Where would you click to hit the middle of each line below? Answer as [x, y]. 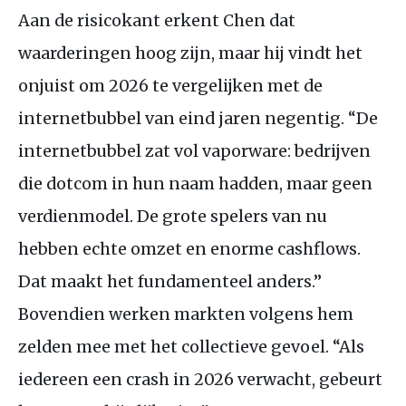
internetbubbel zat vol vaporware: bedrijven [194, 150]
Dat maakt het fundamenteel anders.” [170, 281]
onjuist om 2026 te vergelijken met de [170, 85]
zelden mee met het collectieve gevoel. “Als [191, 346]
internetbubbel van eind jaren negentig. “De [198, 118]
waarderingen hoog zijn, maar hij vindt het [190, 53]
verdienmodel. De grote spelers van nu [173, 216]
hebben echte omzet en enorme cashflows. [189, 248]
